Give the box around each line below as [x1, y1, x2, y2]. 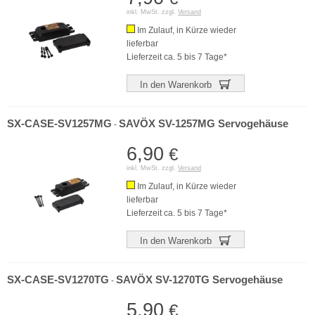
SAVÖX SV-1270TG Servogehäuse [116, 274, 283, 285]
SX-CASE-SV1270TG [7, 274, 109, 285]
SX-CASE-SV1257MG [7, 118, 112, 129]
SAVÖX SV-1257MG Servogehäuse [119, 118, 288, 129]
